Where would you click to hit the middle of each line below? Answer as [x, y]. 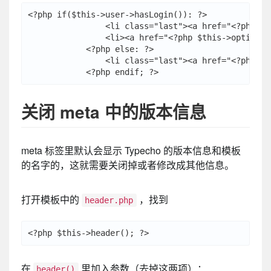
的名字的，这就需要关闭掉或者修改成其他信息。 [128, 165]
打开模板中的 [51, 200]
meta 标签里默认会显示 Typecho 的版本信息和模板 [131, 151]
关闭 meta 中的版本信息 [114, 111]
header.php [109, 201]
